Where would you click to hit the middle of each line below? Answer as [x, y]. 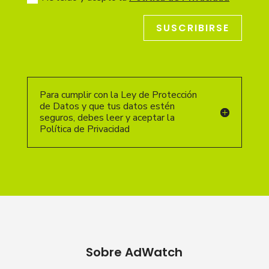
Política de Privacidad [84, 129]
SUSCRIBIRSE [193, 28]
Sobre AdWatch [134, 252]
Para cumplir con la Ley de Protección [118, 95]
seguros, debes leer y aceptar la [107, 117]
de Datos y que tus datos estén [107, 106]
